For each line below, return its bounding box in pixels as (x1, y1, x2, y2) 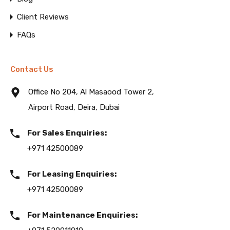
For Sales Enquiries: (27, 128, 107, 138)
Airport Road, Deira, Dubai (28, 103, 120, 112)
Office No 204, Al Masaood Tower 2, (28, 87, 154, 97)
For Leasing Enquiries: (27, 169, 117, 179)
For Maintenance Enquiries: (27, 210, 138, 220)
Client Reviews (17, 12, 69, 22)
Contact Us (10, 65, 53, 74)
